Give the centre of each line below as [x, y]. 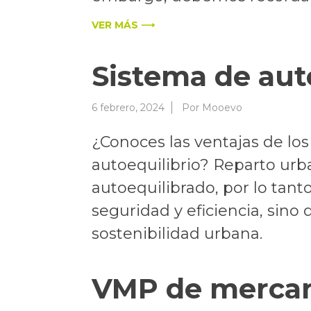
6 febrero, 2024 [128, 107]
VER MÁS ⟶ [123, 25]
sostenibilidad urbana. [177, 233]
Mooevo [222, 107]
